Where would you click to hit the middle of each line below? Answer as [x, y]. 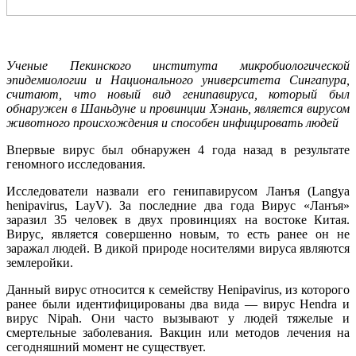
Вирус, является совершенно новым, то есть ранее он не [178, 234]
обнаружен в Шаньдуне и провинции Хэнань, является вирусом [178, 108]
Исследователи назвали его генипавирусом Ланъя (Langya [178, 191]
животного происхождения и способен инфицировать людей [172, 122]
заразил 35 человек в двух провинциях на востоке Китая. [178, 219]
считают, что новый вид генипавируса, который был [178, 94]
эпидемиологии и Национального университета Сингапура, [178, 79]
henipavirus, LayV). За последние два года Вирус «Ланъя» [178, 205]
